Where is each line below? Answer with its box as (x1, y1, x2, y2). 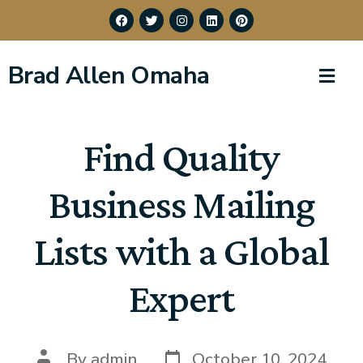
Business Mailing (48, 181, 315, 228)
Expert (129, 275, 234, 322)
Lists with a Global (34, 228, 329, 275)
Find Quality (83, 135, 280, 181)
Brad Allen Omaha (8, 59, 210, 93)
